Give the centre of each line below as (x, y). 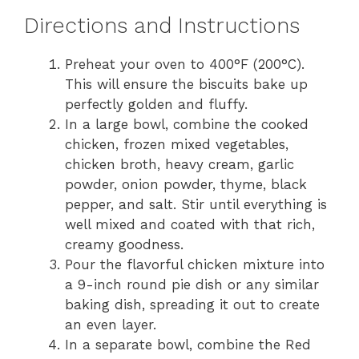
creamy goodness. (124, 245)
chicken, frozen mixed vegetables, (177, 145)
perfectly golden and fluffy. (156, 105)
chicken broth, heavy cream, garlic (179, 165)
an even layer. (111, 325)
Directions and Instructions (162, 26)
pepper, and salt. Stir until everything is (196, 205)
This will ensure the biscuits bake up (186, 85)
